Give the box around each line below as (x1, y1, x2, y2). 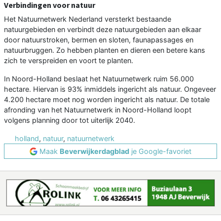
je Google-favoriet (129, 147, 191, 156)
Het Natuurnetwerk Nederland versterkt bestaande (4, 15, 171, 24)
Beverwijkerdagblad (60, 147, 129, 156)
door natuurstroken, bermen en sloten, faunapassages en (4, 36, 193, 44)
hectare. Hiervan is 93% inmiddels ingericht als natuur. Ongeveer (4, 85, 216, 94)
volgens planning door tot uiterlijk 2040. (4, 116, 135, 125)
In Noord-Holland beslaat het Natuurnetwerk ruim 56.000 (4, 74, 194, 83)
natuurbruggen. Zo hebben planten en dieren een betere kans (4, 46, 205, 55)
